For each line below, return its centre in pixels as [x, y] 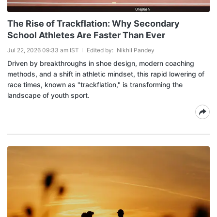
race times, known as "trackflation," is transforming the [95, 85]
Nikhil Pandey [136, 50]
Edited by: [101, 50]
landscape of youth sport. [48, 95]
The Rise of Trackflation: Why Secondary [93, 23]
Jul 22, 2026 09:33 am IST [43, 50]
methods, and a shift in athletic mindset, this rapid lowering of [106, 74]
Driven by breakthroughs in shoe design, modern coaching [101, 63]
